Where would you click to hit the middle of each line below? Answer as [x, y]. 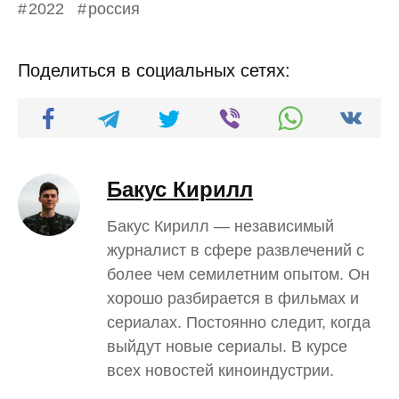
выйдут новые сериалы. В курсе [227, 346]
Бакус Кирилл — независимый [220, 226]
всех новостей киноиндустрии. [220, 370]
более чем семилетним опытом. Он [238, 274]
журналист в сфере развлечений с [236, 250]
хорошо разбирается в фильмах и [233, 298]
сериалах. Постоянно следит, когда [239, 322]
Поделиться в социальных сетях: [154, 70]
